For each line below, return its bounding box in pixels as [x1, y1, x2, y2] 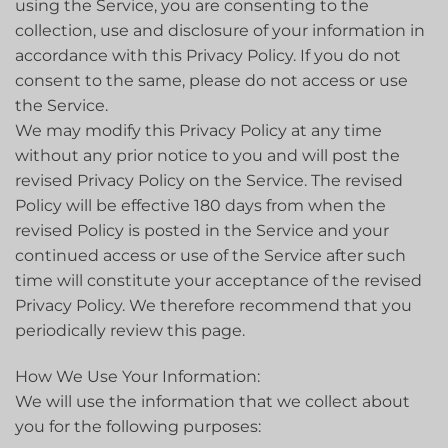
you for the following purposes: [15, 416, 261, 436]
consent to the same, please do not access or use [15, 70, 408, 90]
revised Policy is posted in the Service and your [15, 220, 389, 240]
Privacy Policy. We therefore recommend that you [15, 295, 412, 315]
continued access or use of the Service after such [15, 245, 406, 265]
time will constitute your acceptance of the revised [15, 270, 422, 290]
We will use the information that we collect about [15, 391, 410, 411]
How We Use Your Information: [15, 366, 260, 386]
